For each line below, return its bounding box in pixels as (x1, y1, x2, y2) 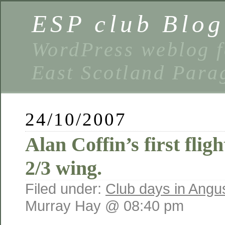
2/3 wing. (25, 157, 102, 179)
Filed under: (25, 180, 105, 197)
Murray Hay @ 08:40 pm (25, 197, 184, 214)
